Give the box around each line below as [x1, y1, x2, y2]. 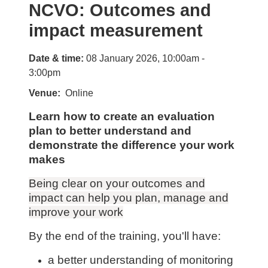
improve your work [29, 206, 123, 218]
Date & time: [29, 53, 86, 63]
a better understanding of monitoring [48, 254, 233, 266]
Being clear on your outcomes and [29, 177, 205, 190]
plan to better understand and [29, 124, 191, 137]
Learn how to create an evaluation [29, 110, 215, 123]
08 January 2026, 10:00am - [86, 53, 205, 63]
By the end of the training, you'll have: [29, 230, 221, 242]
